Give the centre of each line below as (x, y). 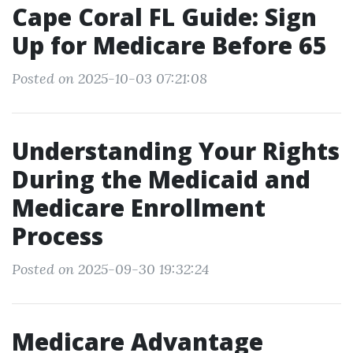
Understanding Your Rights (176, 151)
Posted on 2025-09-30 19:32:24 (110, 269)
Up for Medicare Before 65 (169, 45)
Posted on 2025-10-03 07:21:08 (110, 78)
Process (58, 236)
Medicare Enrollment (139, 208)
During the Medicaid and (161, 179)
